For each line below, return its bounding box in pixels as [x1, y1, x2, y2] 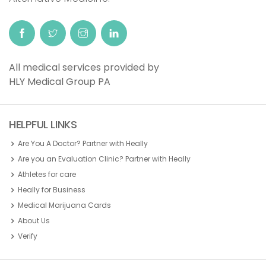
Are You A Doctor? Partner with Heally [18, 138, 148, 148]
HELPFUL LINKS [9, 117, 77, 132]
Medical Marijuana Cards [18, 200, 111, 210]
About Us [18, 216, 50, 226]
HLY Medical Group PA [9, 75, 110, 88]
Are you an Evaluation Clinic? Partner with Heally [18, 154, 191, 164]
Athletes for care [18, 169, 76, 179]
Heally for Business [18, 185, 85, 195]
